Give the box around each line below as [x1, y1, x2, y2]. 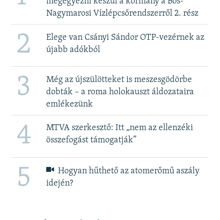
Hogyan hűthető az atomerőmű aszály [56, 166, 200, 176]
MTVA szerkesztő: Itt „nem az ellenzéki [46, 123, 193, 133]
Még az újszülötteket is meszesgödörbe [46, 75, 192, 84]
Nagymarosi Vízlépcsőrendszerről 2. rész [46, 9, 198, 19]
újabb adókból [46, 45, 100, 55]
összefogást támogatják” [46, 136, 137, 145]
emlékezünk [46, 99, 93, 109]
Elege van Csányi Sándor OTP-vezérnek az [46, 32, 204, 42]
